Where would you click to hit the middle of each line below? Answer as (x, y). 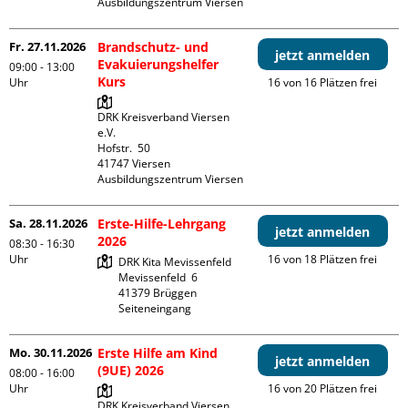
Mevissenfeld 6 (158, 278)
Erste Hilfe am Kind (158, 353)
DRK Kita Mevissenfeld (175, 262)
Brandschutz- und (153, 47)
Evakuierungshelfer (158, 65)
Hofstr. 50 (124, 148)
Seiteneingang (155, 309)
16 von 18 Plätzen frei (323, 260)
